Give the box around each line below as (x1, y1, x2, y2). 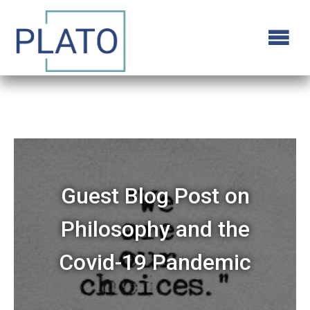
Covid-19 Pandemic (59, 248, 251, 275)
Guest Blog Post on (60, 182, 250, 209)
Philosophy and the (60, 215, 250, 242)
